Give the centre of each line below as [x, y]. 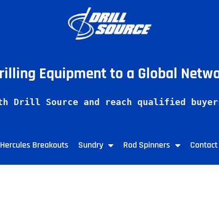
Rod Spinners [147, 145]
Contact [204, 145]
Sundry [91, 145]
